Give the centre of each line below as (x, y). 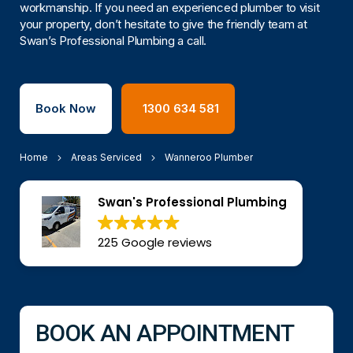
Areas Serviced (106, 157)
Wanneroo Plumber (209, 157)
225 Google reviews (155, 242)
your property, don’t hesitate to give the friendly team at (163, 24)
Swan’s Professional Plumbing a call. (113, 41)
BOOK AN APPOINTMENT (165, 333)
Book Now (66, 108)
